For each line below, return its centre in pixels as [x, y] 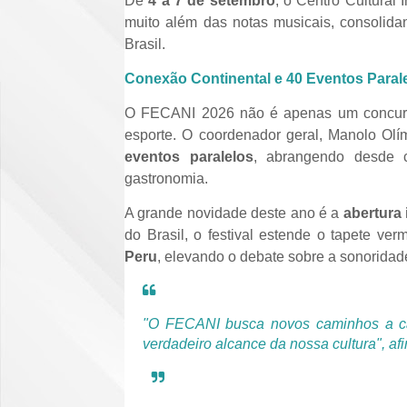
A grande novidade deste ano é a [234, 213]
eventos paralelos [189, 156]
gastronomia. [166, 178]
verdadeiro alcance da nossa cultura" [262, 343]
